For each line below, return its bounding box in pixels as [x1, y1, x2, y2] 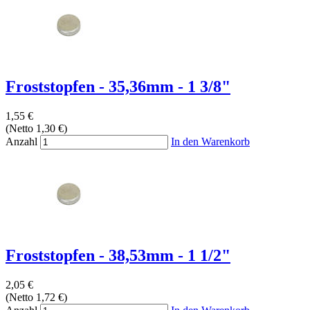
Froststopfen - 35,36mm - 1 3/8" [6, 77, 230, 96]
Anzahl [6, 136, 37, 148]
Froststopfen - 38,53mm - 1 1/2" [6, 246, 230, 265]
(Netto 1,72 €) [6, 291, 67, 304]
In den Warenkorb [171, 136, 250, 148]
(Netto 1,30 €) [6, 122, 67, 135]
